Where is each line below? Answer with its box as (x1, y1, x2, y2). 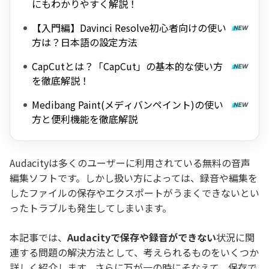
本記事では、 (10, 230, 67, 244)
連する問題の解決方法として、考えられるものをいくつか (10, 245, 259, 259)
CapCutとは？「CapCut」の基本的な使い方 (32, 59, 223, 73)
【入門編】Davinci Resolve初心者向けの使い (32, 20, 226, 35)
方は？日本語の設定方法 (32, 35, 138, 49)
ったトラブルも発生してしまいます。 (10, 201, 172, 215)
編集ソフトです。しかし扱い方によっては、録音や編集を (10, 171, 258, 185)
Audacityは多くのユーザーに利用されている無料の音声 (10, 156, 250, 170)
